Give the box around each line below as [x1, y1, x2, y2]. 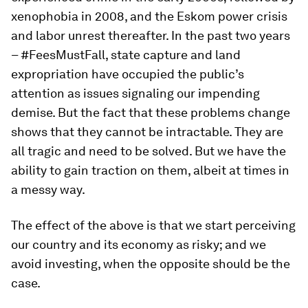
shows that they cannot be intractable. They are [11, 124, 283, 140]
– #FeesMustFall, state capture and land [11, 47, 241, 63]
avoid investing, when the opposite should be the [11, 256, 290, 272]
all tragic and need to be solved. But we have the [11, 144, 286, 159]
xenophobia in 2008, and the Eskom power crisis [11, 9, 287, 24]
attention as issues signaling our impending [11, 86, 260, 101]
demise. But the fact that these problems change [11, 105, 290, 120]
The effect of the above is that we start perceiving [11, 218, 296, 233]
